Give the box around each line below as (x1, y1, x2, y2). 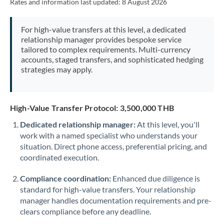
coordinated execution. (20, 152, 99, 162)
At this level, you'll (135, 119, 199, 129)
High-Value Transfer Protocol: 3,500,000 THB (10, 103, 174, 112)
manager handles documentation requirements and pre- (20, 195, 211, 205)
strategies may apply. (20, 64, 92, 74)
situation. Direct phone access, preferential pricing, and (20, 141, 207, 151)
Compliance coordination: (20, 173, 111, 183)
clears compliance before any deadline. (20, 206, 151, 216)
